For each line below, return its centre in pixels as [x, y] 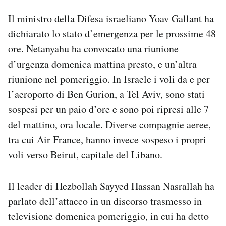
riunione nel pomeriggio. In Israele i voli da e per [109, 79]
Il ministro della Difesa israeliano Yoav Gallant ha [111, 19]
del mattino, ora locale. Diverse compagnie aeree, [109, 125]
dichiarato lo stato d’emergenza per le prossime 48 [112, 34]
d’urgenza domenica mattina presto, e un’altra [102, 64]
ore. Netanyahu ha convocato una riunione [93, 49]
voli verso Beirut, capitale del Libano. [85, 155]
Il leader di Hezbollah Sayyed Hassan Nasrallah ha [111, 186]
